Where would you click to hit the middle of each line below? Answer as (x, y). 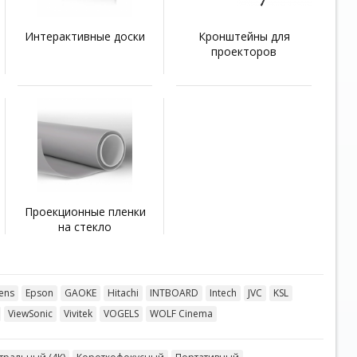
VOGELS (121, 314)
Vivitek (78, 314)
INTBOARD (174, 293)
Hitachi (123, 293)
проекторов (244, 51)
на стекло (85, 227)
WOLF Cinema (181, 314)
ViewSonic (30, 314)
